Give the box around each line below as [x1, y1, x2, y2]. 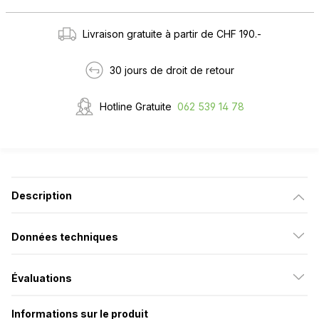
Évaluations [11, 271, 72, 284]
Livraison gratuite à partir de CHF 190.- [83, 27, 261, 40]
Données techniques [11, 230, 118, 243]
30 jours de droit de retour [110, 63, 234, 76]
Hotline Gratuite [100, 100, 172, 113]
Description [11, 189, 72, 202]
